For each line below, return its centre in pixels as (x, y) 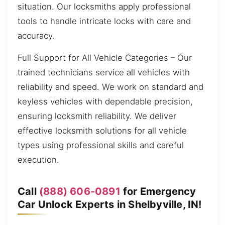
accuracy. (36, 36)
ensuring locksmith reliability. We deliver (97, 116)
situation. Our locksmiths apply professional (104, 7)
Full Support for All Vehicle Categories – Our (105, 58)
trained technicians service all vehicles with (104, 72)
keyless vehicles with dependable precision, (105, 101)
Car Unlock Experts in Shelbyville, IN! (110, 204)
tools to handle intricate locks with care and (104, 21)
